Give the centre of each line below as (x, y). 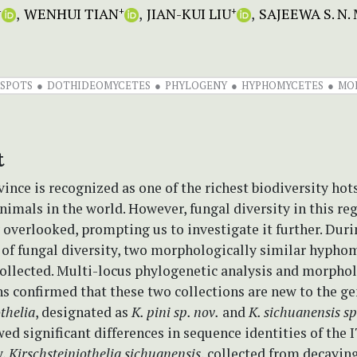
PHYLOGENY (196, 85)
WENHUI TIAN (71, 13)
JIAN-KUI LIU (189, 13)
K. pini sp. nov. (175, 312)
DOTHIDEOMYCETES (99, 85)
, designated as (83, 312)
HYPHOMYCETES (282, 85)
